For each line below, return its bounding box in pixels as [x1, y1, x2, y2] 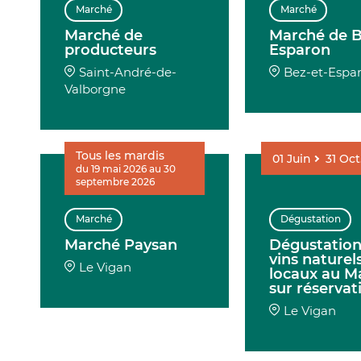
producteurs [64, 40, 157, 59]
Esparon [269, 40, 331, 59]
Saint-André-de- [79, 64, 177, 80]
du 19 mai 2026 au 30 [76, 163, 176, 175]
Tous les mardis [76, 148, 165, 162]
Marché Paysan [64, 235, 178, 254]
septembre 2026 [76, 176, 156, 188]
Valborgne [64, 81, 127, 97]
